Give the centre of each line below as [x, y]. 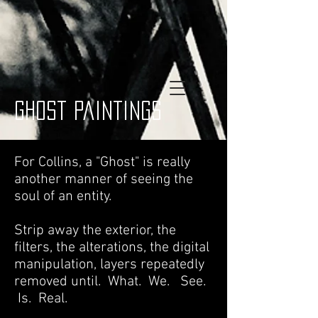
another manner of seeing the [104, 180]
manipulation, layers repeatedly [109, 265]
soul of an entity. [63, 197]
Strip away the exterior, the [95, 231]
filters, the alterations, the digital [112, 248]
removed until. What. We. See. [112, 282]
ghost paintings [88, 111]
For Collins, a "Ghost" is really [102, 163]
